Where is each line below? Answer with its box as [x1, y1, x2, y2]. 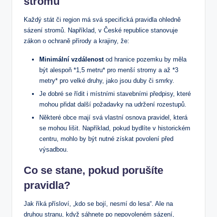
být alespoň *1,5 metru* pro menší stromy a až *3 [39, 66, 178, 74]
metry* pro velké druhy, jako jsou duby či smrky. [39, 77, 174, 85]
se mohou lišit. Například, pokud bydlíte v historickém [39, 124, 190, 132]
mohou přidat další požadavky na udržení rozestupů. [39, 101, 186, 108]
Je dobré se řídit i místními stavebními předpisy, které [39, 90, 191, 98]
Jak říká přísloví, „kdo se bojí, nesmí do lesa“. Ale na [24, 200, 173, 208]
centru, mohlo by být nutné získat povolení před [39, 135, 173, 143]
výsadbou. [39, 146, 68, 154]
